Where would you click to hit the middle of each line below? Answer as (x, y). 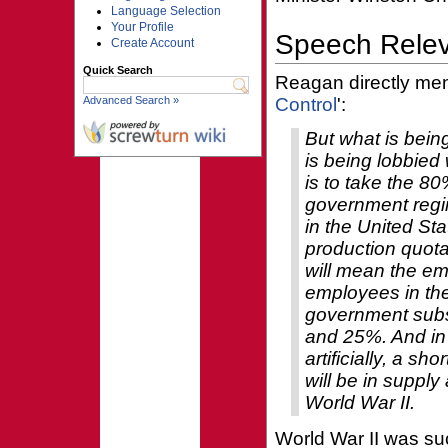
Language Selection (165, 11)
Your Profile (142, 27)
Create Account (152, 43)
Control (305, 104)
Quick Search (117, 70)
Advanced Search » (130, 100)
